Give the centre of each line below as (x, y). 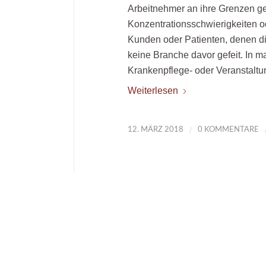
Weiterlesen (153, 91)
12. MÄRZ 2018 (155, 129)
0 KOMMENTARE (228, 129)
